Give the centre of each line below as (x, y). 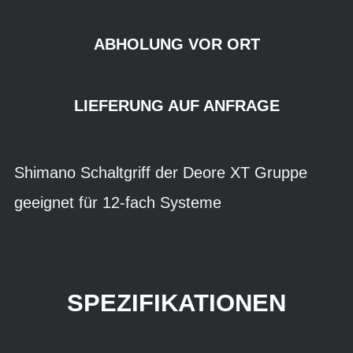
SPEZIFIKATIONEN (176, 303)
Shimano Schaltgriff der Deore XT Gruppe (161, 173)
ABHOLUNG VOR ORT (176, 44)
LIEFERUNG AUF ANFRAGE (176, 106)
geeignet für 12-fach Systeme (118, 203)
